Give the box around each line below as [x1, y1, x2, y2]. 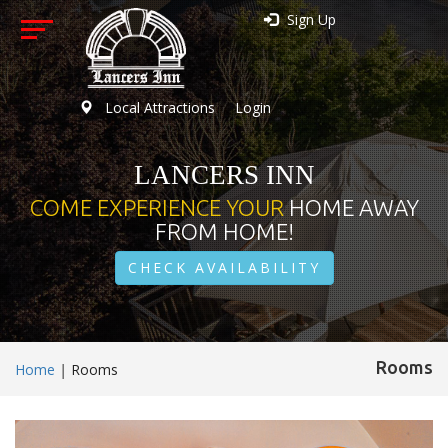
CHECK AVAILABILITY [127, 258, 321, 278]
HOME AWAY [288, 195, 419, 221]
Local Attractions [104, 98, 215, 118]
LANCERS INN [133, 159, 315, 190]
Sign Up [282, 10, 336, 29]
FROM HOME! [154, 219, 294, 245]
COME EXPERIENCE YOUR [29, 195, 289, 221]
